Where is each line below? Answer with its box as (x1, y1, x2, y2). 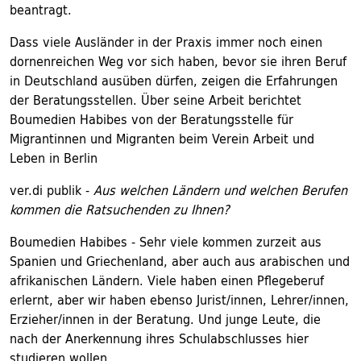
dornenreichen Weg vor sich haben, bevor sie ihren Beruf (10, 50, 346, 73)
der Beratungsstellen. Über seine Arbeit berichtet (10, 89, 301, 111)
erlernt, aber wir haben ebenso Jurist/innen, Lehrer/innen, (10, 288, 349, 311)
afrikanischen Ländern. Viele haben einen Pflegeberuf (10, 269, 324, 292)
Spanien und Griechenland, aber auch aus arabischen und (10, 250, 350, 272)
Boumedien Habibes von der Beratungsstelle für (10, 108, 293, 131)
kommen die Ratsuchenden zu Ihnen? (10, 198, 230, 221)
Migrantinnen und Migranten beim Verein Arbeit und (10, 127, 314, 150)
